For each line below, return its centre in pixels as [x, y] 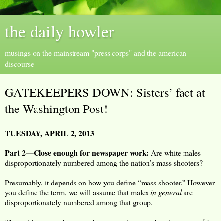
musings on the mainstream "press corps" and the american [96, 53]
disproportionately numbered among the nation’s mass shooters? [104, 162]
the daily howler [60, 31]
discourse [19, 63]
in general [166, 192]
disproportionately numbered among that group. [79, 202]
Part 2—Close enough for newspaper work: [77, 152]
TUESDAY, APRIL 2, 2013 [50, 133]
